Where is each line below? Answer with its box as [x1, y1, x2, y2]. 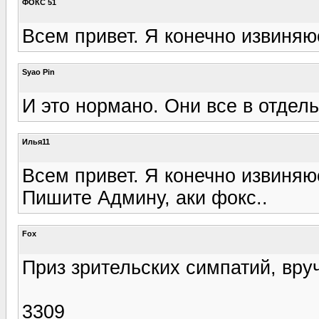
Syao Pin [22, 67, 55, 76]
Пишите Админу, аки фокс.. [22, 187, 268, 209]
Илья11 [22, 137, 50, 146]
